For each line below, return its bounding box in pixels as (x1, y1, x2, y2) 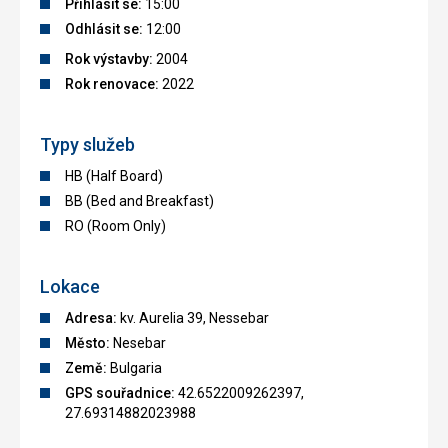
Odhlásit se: (65, 21, 143, 38)
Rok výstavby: (65, 51, 153, 68)
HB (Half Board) (65, 168, 163, 185)
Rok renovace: (65, 76, 159, 93)
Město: (65, 335, 110, 352)
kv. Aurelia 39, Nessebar (117, 310, 269, 327)
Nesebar (110, 335, 166, 352)
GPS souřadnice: (65, 385, 175, 402)
